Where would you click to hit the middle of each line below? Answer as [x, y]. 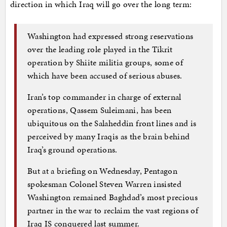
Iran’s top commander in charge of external [104, 97]
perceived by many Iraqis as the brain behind [109, 136]
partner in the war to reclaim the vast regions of [113, 210]
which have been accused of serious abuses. [105, 75]
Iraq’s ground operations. [72, 149]
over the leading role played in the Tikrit [100, 49]
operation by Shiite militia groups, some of [105, 62]
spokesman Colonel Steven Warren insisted [105, 184]
